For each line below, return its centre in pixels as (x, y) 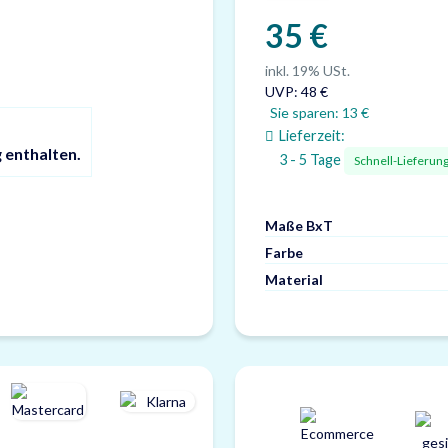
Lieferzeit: (312, 135)
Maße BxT (299, 225)
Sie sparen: (306, 112)
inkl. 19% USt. (308, 70)
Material (294, 279)
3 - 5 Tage (312, 159)
